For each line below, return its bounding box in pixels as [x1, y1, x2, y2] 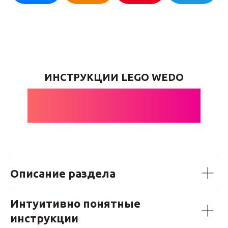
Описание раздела [10, 167, 116, 180]
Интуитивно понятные [10, 197, 140, 210]
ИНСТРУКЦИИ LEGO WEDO [44, 71, 184, 83]
